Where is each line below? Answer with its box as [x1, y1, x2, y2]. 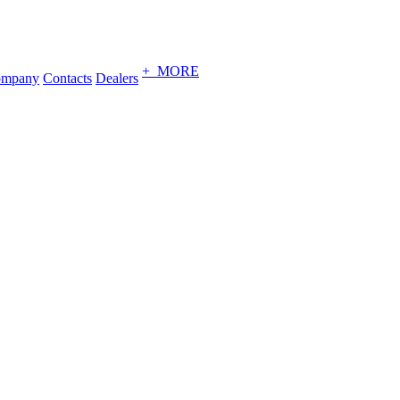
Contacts [43, 71, 92, 86]
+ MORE [142, 63, 199, 79]
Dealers [96, 71, 138, 86]
